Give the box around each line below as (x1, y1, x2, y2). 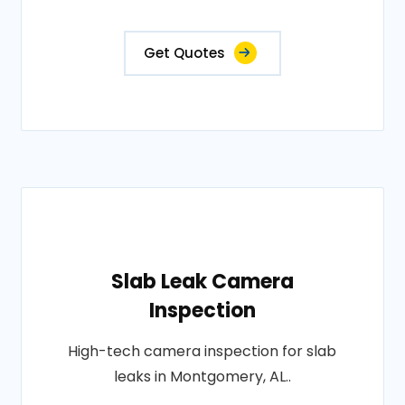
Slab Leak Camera (110, 268, 294, 297)
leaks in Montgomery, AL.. (113, 366, 291, 388)
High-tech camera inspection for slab (68, 341, 337, 363)
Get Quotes (143, 43, 225, 63)
